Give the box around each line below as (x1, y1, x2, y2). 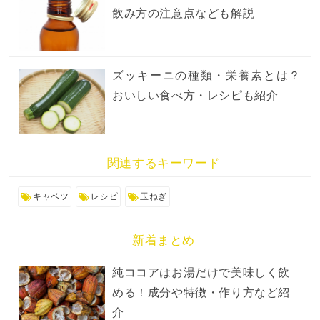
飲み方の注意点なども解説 (112, 7, 255, 20)
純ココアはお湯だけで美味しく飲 (112, 266, 290, 279)
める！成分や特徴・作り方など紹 (112, 286, 291, 299)
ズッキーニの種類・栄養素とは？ (112, 69, 301, 82)
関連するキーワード (106, 156, 221, 171)
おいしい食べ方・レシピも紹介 (112, 89, 279, 102)
